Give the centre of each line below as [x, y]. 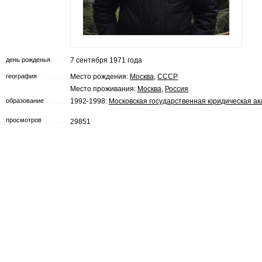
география [21, 76]
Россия [177, 89]
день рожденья [28, 60]
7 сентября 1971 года [106, 60]
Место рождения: [100, 77]
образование [25, 101]
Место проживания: [104, 89]
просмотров [24, 120]
